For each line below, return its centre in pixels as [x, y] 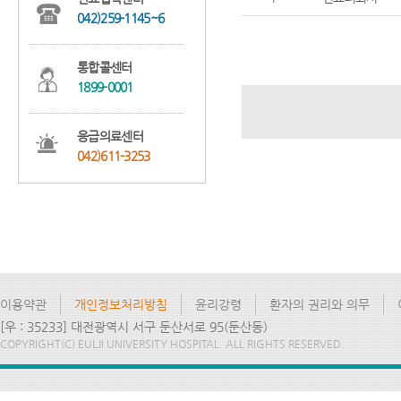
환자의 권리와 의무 [320, 304]
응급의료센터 [110, 136]
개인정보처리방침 [121, 304]
